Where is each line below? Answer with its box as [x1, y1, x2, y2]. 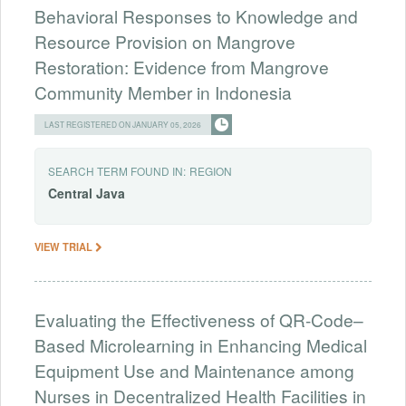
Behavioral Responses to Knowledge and [34, 3, 358, 28]
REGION [189, 162, 232, 179]
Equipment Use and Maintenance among [34, 357, 354, 382]
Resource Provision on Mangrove [34, 28, 295, 53]
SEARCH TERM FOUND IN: [48, 162, 186, 179]
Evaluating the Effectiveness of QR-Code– [34, 306, 363, 332]
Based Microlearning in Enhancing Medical [34, 332, 367, 357]
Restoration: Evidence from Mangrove [34, 53, 329, 79]
